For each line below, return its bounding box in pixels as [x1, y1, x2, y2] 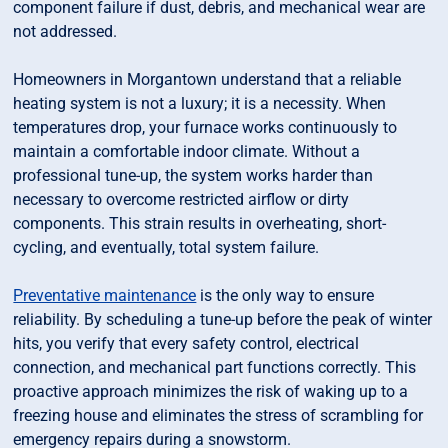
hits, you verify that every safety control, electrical [13, 334, 360, 354]
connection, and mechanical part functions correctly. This [13, 358, 417, 378]
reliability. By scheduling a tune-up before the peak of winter [13, 310, 433, 330]
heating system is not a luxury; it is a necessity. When [13, 94, 387, 114]
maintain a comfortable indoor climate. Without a [13, 142, 361, 162]
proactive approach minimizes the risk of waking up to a [13, 382, 409, 402]
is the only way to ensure [196, 286, 375, 306]
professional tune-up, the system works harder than [13, 166, 374, 186]
